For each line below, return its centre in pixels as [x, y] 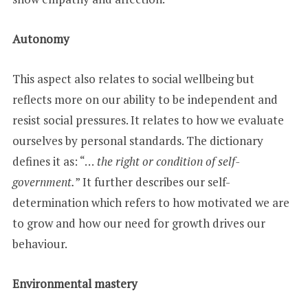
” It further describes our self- [152, 182]
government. [43, 182]
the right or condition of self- [167, 162]
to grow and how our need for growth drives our [139, 223]
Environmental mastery [75, 284]
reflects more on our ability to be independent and [145, 100]
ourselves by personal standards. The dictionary [137, 141]
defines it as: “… [53, 162]
